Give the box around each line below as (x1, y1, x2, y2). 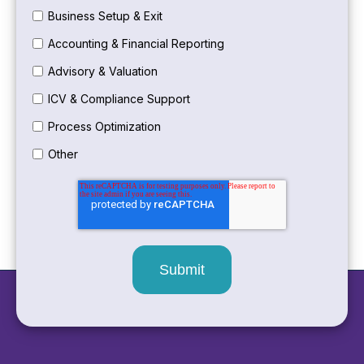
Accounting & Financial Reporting (47, 37, 224, 51)
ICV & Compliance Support (47, 92, 190, 106)
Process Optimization (47, 119, 161, 133)
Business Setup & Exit (47, 9, 162, 24)
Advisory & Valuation (47, 64, 158, 79)
